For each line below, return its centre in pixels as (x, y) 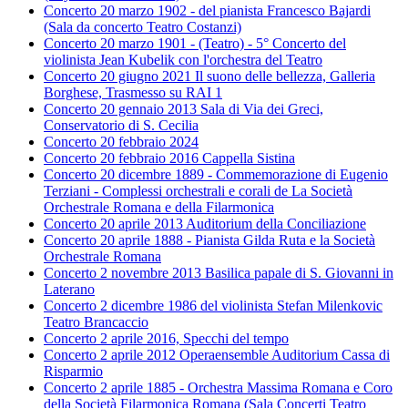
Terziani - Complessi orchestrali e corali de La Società (198, 191)
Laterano (69, 290)
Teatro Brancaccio (96, 322)
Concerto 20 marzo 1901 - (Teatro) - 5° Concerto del (195, 44)
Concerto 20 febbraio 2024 (121, 142)
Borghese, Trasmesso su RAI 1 (133, 93)
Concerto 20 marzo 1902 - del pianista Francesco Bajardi (207, 11)
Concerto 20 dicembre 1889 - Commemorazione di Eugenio (216, 175)
